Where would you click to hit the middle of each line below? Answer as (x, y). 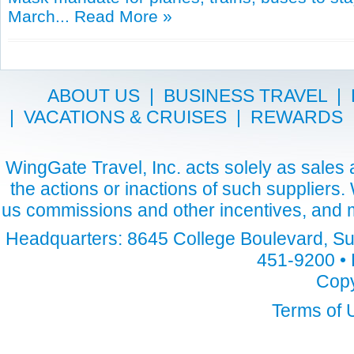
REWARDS (297, 117)
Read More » (123, 16)
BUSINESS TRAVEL (245, 96)
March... (41, 16)
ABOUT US (93, 96)
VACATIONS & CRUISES (125, 117)
